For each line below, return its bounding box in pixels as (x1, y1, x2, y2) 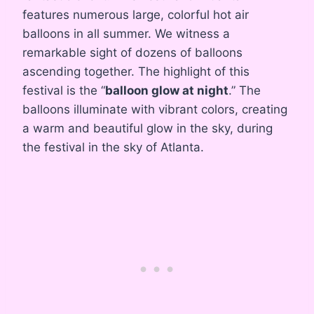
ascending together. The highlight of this (22, 64, 250, 79)
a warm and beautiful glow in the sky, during (22, 121, 273, 136)
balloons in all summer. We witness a (22, 27, 230, 41)
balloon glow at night (105, 83, 228, 98)
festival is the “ (22, 83, 105, 98)
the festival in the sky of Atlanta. (22, 140, 204, 155)
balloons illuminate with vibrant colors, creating (22, 102, 287, 117)
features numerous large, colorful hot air (22, 8, 249, 22)
